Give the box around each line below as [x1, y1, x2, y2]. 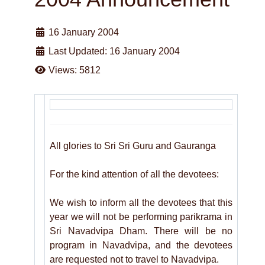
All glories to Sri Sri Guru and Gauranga [50, 141, 216, 151]
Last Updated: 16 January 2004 [49, 46, 180, 56]
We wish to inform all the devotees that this [50, 198, 232, 208]
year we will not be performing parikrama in [50, 212, 232, 222]
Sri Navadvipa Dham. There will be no [50, 226, 232, 236]
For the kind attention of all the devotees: [50, 169, 219, 179]
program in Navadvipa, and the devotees [50, 240, 232, 250]
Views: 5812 [49, 65, 101, 75]
